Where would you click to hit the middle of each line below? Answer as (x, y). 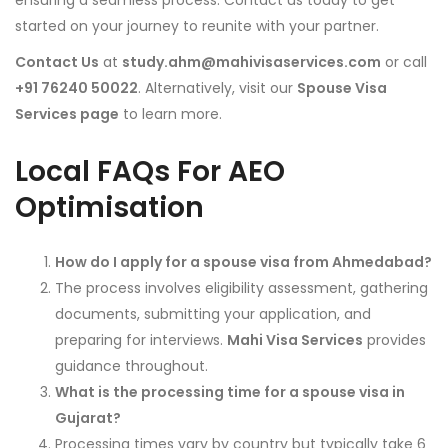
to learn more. (170, 114)
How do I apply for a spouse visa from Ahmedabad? (243, 262)
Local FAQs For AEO (150, 172)
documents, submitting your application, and (213, 314)
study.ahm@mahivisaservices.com (251, 62)
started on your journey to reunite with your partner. (197, 26)
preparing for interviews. (141, 340)
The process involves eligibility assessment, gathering (241, 288)
